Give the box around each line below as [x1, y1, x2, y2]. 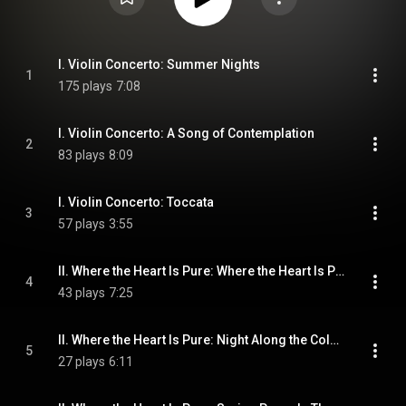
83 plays [58, 148, 105, 162]
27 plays [58, 354, 105, 369]
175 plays [58, 79, 112, 93]
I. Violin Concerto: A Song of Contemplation [58, 126, 314, 140]
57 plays [58, 217, 105, 231]
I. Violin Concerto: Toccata [58, 195, 214, 209]
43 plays [58, 285, 105, 300]
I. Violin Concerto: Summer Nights [58, 57, 260, 72]
